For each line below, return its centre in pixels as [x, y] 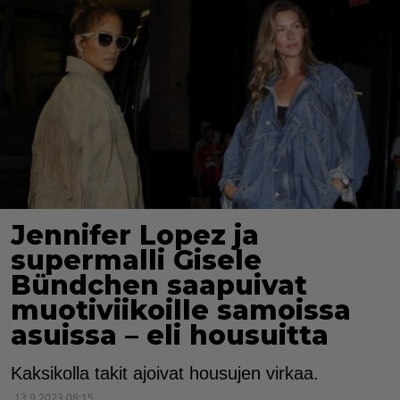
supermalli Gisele [136, 261]
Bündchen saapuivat [159, 286]
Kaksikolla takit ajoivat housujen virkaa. [165, 374]
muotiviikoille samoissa [181, 311]
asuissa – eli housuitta [170, 336]
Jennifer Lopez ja [135, 236]
